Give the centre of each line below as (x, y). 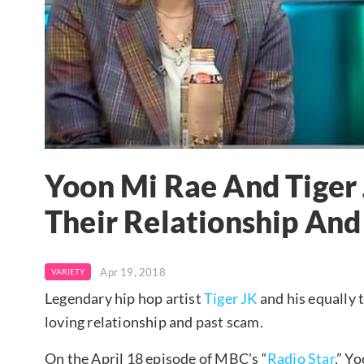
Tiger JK (231, 298)
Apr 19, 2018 (133, 272)
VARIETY (68, 271)
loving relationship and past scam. (154, 321)
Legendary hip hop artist (124, 298)
